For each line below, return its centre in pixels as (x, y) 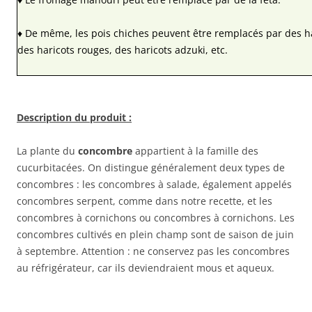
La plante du (47, 150)
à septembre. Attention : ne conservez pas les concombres (153, 251)
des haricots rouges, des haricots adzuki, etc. (123, 49)
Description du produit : (74, 117)
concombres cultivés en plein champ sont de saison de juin (155, 234)
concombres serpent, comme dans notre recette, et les (145, 201)
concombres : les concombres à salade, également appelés (154, 184)
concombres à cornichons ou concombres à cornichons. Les (156, 217)
